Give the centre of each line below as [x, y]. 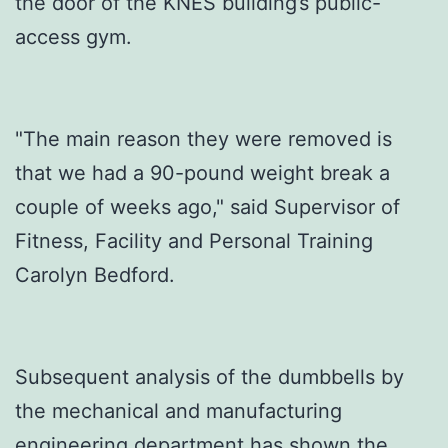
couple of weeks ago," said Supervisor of [207, 206]
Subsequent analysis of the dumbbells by [209, 376]
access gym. [73, 36]
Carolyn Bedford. [95, 274]
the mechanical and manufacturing [178, 410]
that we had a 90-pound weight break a [202, 172]
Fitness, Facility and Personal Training [194, 240]
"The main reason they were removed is [203, 138]
